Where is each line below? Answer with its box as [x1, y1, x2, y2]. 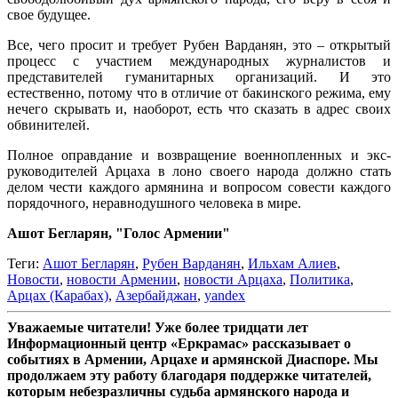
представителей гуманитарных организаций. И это [7, 69, 391, 85]
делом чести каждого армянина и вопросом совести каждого [7, 179, 391, 195]
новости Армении [67, 272, 177, 288]
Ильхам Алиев [248, 256, 337, 272]
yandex [204, 288, 245, 304]
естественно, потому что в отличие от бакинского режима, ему [7, 85, 391, 101]
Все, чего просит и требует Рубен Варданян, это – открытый [7, 37, 391, 53]
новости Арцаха [184, 272, 283, 288]
